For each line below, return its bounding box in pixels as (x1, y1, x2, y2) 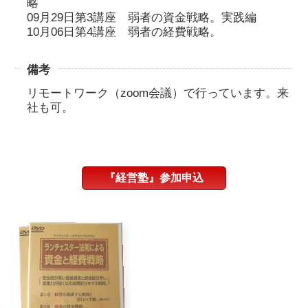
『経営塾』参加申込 (104, 171, 203, 184)
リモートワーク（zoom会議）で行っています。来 (27, 86, 289, 100)
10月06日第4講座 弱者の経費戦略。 (27, 25, 222, 39)
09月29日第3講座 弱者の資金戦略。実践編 (27, 11, 257, 25)
